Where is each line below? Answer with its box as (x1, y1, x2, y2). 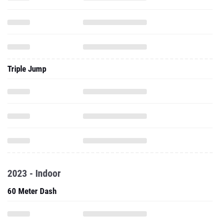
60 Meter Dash (7, 152, 56, 162)
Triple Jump (7, 29, 46, 39)
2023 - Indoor (7, 133, 61, 145)
